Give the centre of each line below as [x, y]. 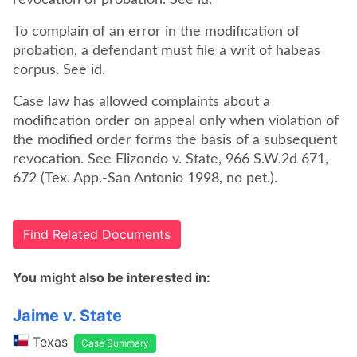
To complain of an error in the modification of [156, 32]
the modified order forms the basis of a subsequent [175, 140]
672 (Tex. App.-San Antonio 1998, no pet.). [145, 178]
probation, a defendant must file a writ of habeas [167, 51]
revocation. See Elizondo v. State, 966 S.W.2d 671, [171, 159]
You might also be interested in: [112, 277]
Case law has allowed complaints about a [141, 102]
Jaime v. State [67, 316]
